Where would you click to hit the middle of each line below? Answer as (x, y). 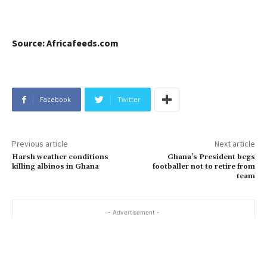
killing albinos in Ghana (55, 167)
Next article (235, 144)
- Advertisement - (133, 212)
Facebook (55, 100)
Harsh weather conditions (60, 157)
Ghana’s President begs (211, 157)
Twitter (129, 100)
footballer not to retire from (204, 167)
